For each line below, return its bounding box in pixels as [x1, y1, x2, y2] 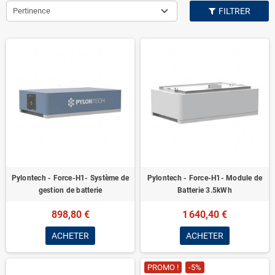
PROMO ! [147, 263, 179, 272]
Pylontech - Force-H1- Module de [147, 174, 263, 182]
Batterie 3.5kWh [177, 186, 232, 195]
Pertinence [13, 6, 50, 15]
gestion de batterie [38, 186, 103, 195]
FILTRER [216, 6, 250, 16]
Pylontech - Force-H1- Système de [11, 174, 130, 182]
